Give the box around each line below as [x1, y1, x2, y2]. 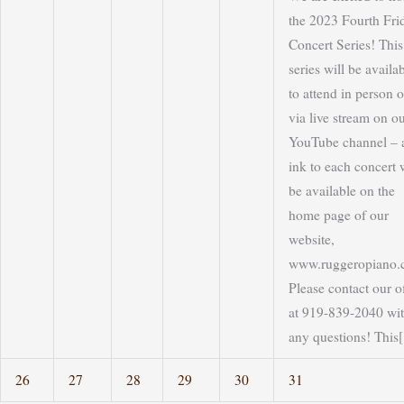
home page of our [288, 206, 389, 225]
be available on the [288, 181, 395, 200]
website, [288, 230, 335, 249]
